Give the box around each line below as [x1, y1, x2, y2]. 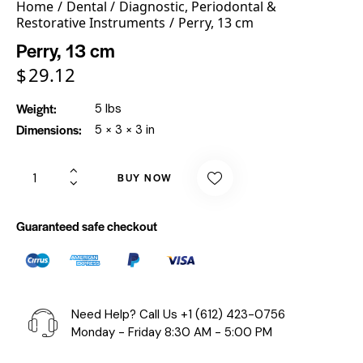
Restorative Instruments [16, 13, 165, 32]
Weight [16, 99, 53, 117]
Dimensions [16, 120, 79, 138]
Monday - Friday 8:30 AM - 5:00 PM [71, 323, 272, 340]
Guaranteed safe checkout [16, 216, 157, 234]
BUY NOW [117, 170, 173, 186]
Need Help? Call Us [71, 305, 181, 322]
